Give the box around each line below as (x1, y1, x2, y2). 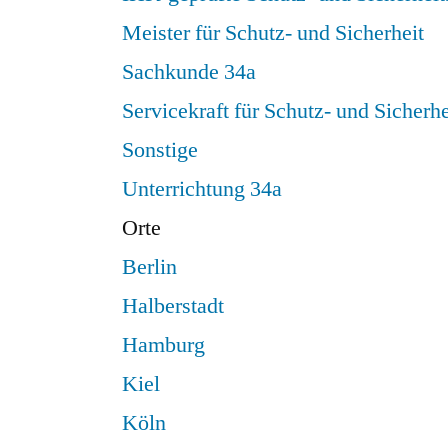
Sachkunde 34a (122, 57, 256, 86)
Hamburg (122, 330, 205, 359)
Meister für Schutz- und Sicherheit (122, 18, 424, 47)
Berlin (122, 252, 177, 281)
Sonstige (122, 135, 198, 164)
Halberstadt (122, 291, 224, 320)
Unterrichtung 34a (122, 174, 282, 203)
